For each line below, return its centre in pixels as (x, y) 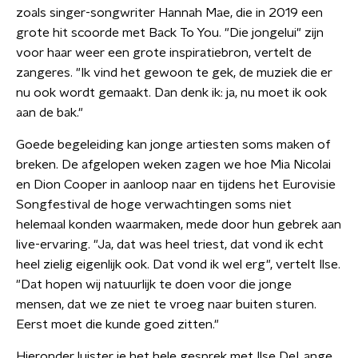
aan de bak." (50, 113)
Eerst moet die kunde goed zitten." (117, 324)
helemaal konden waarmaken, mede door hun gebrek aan (179, 225)
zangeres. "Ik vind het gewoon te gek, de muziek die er (174, 73)
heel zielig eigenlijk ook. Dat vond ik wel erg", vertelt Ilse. (178, 265)
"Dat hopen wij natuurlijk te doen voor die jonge (154, 284)
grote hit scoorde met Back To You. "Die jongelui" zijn (170, 33)
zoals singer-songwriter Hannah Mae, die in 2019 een (169, 13)
